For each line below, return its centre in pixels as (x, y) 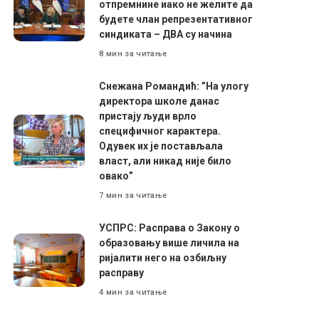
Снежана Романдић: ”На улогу (174, 86)
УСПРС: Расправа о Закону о (170, 228)
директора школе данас (159, 101)
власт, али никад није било (166, 161)
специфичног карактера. (160, 131)
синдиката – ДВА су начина (166, 34)
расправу (122, 273)
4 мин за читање (133, 292)
